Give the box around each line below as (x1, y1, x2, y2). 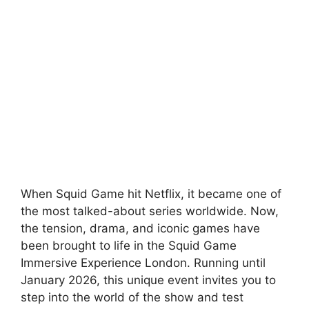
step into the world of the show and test (21, 290, 243, 304)
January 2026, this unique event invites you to (21, 272, 276, 287)
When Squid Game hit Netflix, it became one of (21, 186, 281, 201)
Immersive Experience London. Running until (21, 255, 266, 270)
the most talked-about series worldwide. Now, (21, 203, 279, 218)
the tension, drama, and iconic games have (21, 221, 260, 235)
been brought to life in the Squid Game (21, 238, 237, 252)
